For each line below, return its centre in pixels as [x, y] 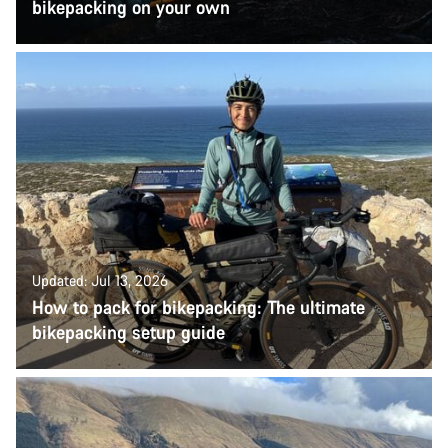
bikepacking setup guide [128, 332]
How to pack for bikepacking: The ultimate [198, 307]
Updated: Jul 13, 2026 [100, 281]
